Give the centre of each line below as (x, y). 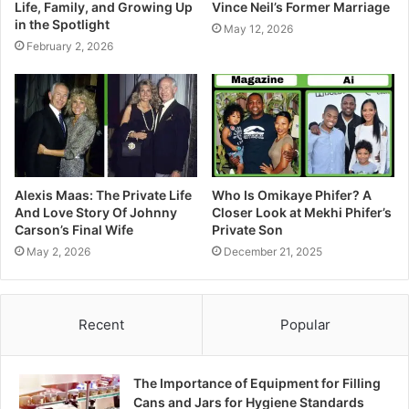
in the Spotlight (62, 25)
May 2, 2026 (58, 251)
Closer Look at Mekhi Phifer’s (302, 212)
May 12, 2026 (258, 29)
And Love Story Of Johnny (96, 212)
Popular (305, 324)
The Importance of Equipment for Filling (257, 383)
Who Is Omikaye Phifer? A (292, 194)
